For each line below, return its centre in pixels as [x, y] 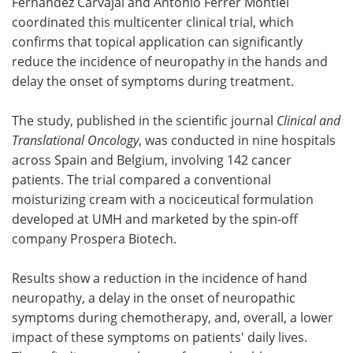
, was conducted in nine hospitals [237, 139]
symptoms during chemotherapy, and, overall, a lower [173, 317]
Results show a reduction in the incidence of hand [160, 277]
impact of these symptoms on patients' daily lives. [160, 336]
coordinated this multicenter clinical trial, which [153, 21]
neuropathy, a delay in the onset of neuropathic [154, 297]
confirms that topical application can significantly [157, 41]
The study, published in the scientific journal [144, 120]
